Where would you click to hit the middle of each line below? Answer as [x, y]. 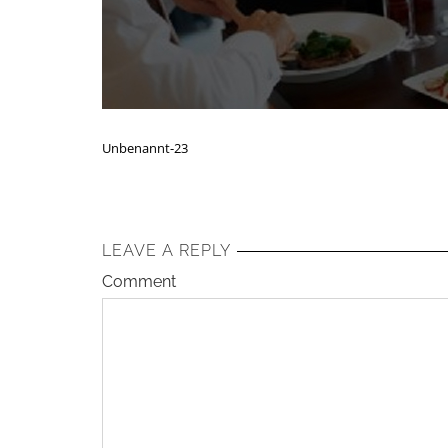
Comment [139, 281]
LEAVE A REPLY [166, 250]
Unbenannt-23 [145, 148]
